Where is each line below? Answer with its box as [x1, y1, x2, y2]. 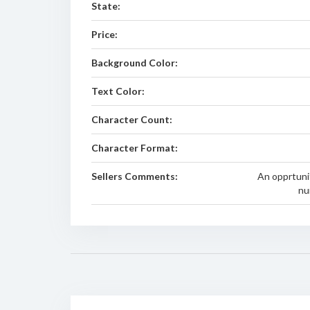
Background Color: [91, 57, 178, 69]
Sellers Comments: [91, 170, 178, 182]
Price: [91, 28, 118, 40]
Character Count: [91, 113, 172, 125]
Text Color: [91, 85, 145, 97]
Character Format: [91, 142, 178, 154]
